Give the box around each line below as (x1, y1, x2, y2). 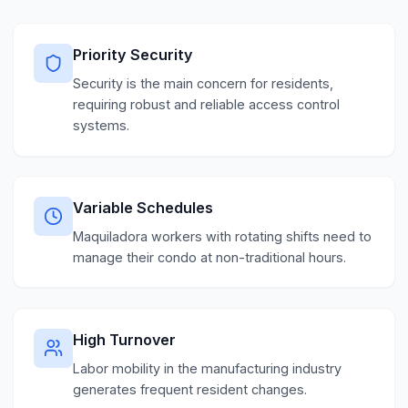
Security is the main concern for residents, (73, 76, 334, 92)
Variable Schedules (73, 198, 214, 217)
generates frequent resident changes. (73, 381, 308, 397)
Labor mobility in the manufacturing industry (73, 360, 342, 376)
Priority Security (73, 45, 194, 64)
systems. (73, 117, 130, 134)
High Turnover (73, 330, 177, 349)
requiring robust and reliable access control (73, 97, 341, 113)
